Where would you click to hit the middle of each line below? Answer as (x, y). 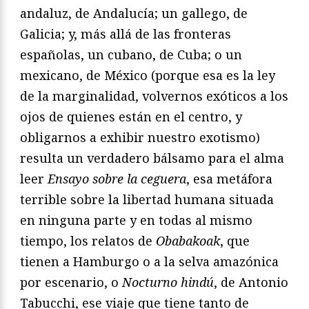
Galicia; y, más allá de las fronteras (126, 34)
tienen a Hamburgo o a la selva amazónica (149, 262)
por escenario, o (71, 282)
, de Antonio (251, 282)
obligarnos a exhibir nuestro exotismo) (140, 138)
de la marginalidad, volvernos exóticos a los (154, 96)
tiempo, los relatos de (88, 241)
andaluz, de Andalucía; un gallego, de (134, 13)
